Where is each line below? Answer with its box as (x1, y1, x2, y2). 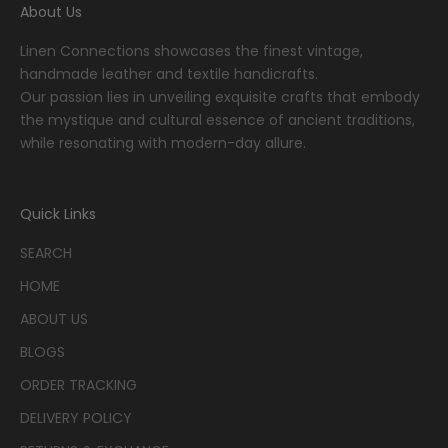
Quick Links (20, 203, 96, 224)
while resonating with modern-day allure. (20, 132, 306, 153)
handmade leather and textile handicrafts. (20, 63, 318, 84)
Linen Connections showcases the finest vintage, (20, 40, 363, 61)
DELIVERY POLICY (20, 407, 132, 428)
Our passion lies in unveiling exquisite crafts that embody (20, 86, 420, 107)
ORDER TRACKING (20, 374, 137, 395)
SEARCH (20, 242, 72, 263)
